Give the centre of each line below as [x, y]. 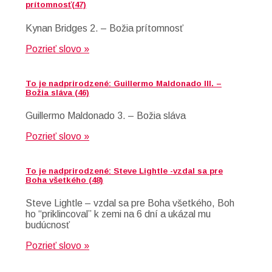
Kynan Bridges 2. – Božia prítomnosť [104, 28]
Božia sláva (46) [57, 92]
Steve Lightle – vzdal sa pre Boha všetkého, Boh [130, 203]
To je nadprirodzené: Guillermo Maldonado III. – [124, 83]
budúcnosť [48, 225]
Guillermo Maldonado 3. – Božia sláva [106, 115]
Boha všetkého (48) [64, 180]
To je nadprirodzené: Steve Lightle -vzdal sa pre [124, 171]
